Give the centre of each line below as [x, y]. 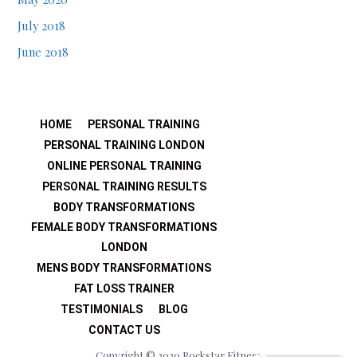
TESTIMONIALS [101, 310]
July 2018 [42, 25]
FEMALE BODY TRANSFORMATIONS [124, 228]
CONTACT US [124, 330]
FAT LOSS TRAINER [124, 289]
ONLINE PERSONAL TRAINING [124, 166]
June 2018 [43, 51]
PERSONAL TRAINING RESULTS [124, 187]
